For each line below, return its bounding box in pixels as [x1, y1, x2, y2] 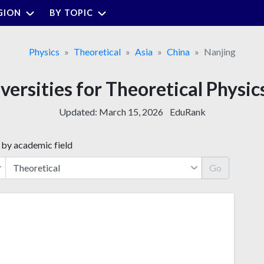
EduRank [169, 105, 206, 117]
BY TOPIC [49, 7, 93, 18]
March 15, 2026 [98, 105, 163, 117]
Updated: [58, 105, 99, 117]
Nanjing [203, 45, 236, 57]
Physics [28, 45, 60, 57]
